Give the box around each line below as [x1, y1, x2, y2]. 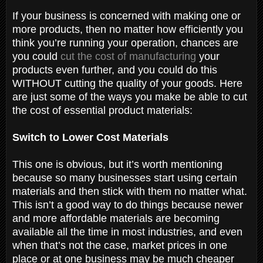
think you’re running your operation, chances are [12, 36, 238, 49]
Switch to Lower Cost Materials [12, 131, 171, 143]
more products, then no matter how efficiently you [12, 23, 243, 35]
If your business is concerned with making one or [12, 9, 241, 22]
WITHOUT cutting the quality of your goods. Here [12, 77, 242, 89]
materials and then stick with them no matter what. [12, 185, 247, 197]
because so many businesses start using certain [12, 171, 237, 184]
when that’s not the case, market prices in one [12, 239, 227, 251]
